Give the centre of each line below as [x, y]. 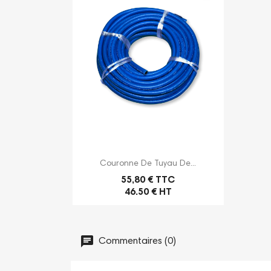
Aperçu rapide [155, 162]
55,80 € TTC [148, 180]
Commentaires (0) [136, 241]
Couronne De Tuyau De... [148, 164]
